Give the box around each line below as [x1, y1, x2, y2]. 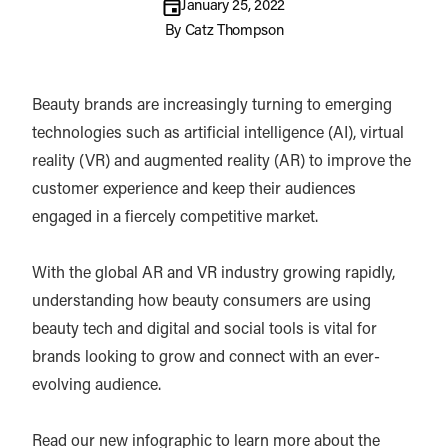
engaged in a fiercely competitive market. [32, 210, 326, 227]
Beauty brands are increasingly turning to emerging [32, 98, 392, 115]
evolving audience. [32, 378, 169, 395]
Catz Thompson [184, 24, 284, 40]
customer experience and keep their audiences [32, 182, 356, 199]
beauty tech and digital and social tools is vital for [32, 322, 377, 339]
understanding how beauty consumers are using [32, 294, 371, 311]
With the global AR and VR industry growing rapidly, [32, 266, 395, 283]
